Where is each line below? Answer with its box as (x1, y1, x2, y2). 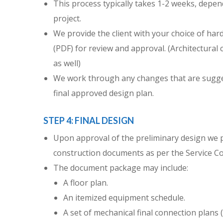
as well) (53, 58, 81, 69)
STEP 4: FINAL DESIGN (43, 115, 134, 126)
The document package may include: (53, 162, 188, 174)
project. (53, 13, 81, 24)
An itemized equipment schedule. (63, 192, 185, 204)
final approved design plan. (53, 88, 154, 99)
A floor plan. (63, 177, 108, 189)
